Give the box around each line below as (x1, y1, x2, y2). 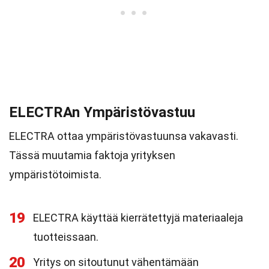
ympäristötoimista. (9, 168, 101, 181)
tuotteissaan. (33, 231, 98, 243)
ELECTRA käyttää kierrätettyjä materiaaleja (33, 211, 243, 224)
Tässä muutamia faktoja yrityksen (9, 149, 175, 162)
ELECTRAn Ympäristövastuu (9, 104, 195, 121)
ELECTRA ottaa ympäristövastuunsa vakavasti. (9, 130, 238, 142)
